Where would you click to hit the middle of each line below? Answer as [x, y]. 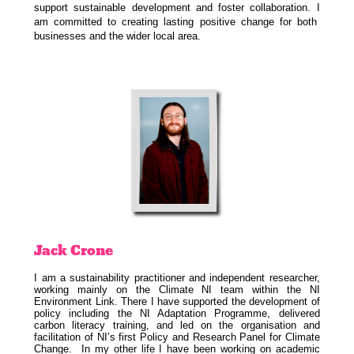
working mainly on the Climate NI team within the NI [177, 289]
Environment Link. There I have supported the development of [177, 301]
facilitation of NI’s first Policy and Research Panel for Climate [177, 337]
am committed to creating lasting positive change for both [177, 22]
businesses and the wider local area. [118, 36]
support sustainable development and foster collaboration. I [177, 8]
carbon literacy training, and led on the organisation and [177, 325]
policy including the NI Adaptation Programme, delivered [177, 313]
